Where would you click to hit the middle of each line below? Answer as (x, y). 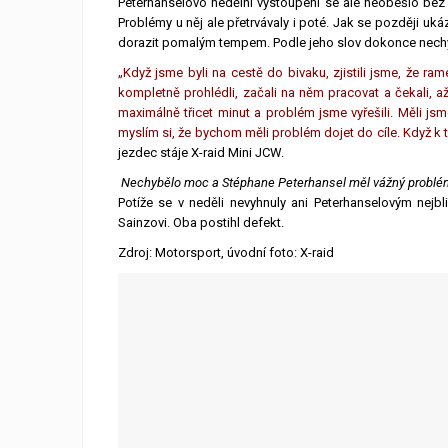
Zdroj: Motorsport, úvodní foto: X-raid (226, 252)
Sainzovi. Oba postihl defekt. (201, 222)
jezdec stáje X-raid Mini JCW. (201, 152)
